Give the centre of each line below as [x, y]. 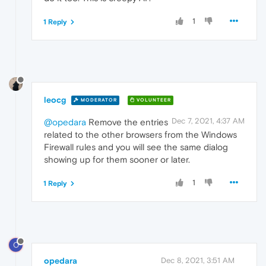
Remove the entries [127, 122]
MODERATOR [98, 100]
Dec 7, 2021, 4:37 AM [208, 121]
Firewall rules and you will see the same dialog [136, 147]
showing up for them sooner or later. [117, 159]
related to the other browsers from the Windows [140, 134]
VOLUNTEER [153, 100]
